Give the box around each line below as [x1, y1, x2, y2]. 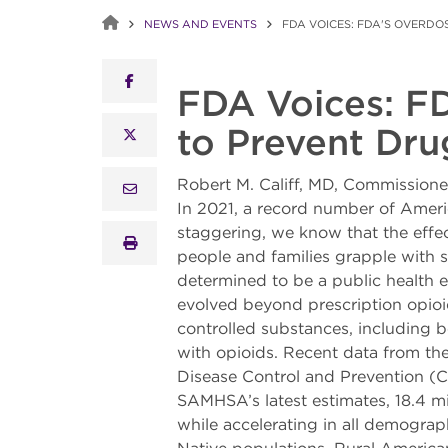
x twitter [135, 126, 185, 141]
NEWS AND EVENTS [144, 17, 257, 31]
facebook [133, 72, 184, 87]
